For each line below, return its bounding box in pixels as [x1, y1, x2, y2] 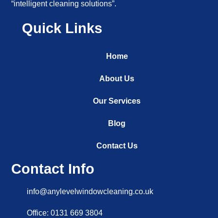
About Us [99, 74, 134, 83]
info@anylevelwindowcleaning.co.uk [26, 187, 153, 196]
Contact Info [11, 161, 95, 177]
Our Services [93, 97, 141, 106]
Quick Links [22, 20, 103, 36]
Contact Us [96, 142, 138, 150]
